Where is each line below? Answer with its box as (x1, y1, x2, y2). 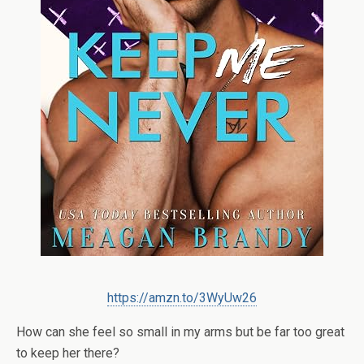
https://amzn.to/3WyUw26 (107, 290, 257, 305)
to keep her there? (16, 345, 119, 361)
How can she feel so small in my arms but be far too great (16, 324, 344, 340)
